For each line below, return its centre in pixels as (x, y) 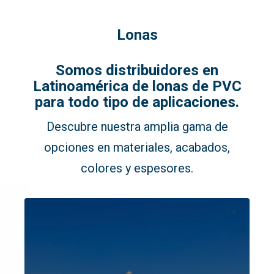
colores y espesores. (137, 168)
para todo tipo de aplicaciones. (137, 102)
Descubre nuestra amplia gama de (137, 127)
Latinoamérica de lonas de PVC (137, 86)
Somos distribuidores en (137, 70)
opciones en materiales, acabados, (137, 147)
